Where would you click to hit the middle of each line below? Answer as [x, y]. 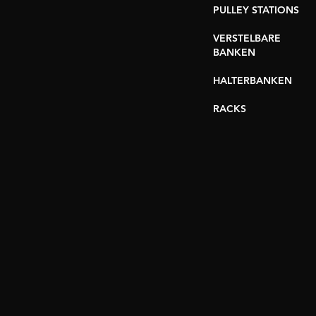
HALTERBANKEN [253, 81]
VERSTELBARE [247, 39]
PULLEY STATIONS [256, 11]
